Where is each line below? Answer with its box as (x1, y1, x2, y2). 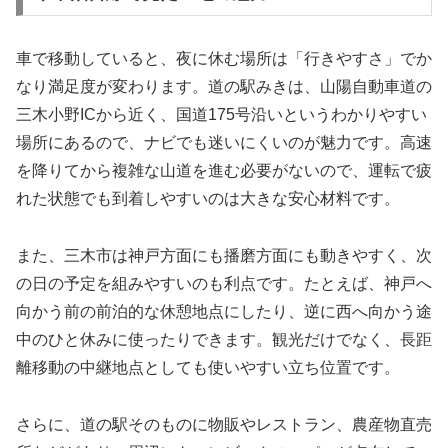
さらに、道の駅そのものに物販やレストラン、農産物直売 (16, 415, 432, 433)
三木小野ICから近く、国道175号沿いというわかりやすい (16, 106, 427, 124)
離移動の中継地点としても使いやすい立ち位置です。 (16, 359, 400, 377)
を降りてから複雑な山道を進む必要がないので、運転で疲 (16, 162, 432, 180)
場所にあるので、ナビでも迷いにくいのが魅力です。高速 (16, 134, 432, 152)
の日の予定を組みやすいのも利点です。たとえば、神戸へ (16, 275, 432, 293)
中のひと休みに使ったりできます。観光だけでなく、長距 (16, 331, 432, 349)
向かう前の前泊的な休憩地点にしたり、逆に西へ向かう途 (16, 303, 432, 321)
